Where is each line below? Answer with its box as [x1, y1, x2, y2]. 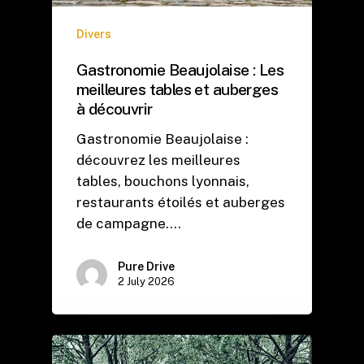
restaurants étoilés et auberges [76, 193, 285, 210]
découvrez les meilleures [76, 151, 240, 168]
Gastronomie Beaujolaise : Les [76, 59, 284, 79]
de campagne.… [76, 214, 181, 232]
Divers [76, 27, 111, 41]
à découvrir [76, 98, 153, 118]
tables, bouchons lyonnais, [76, 172, 249, 189]
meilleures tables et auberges [76, 79, 279, 98]
